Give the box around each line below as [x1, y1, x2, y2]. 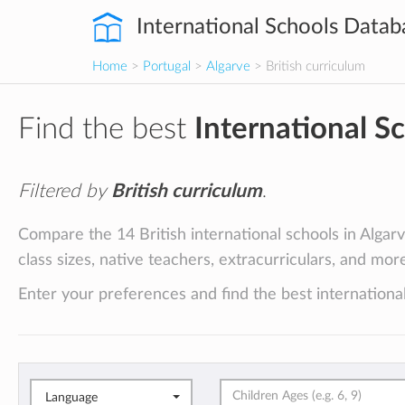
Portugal [143, 60, 191, 73]
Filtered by [18, 182, 111, 201]
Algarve [206, 60, 250, 73]
